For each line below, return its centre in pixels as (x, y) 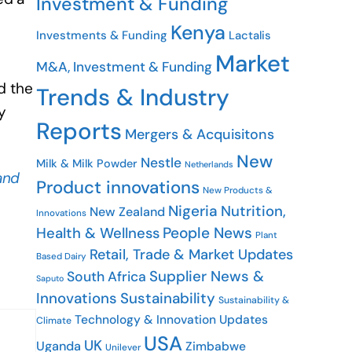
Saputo (50, 278)
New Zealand (127, 212)
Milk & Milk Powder (87, 163)
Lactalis (250, 35)
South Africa (106, 277)
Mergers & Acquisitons (200, 134)
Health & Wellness (98, 233)
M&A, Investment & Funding (124, 67)
